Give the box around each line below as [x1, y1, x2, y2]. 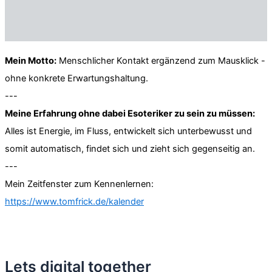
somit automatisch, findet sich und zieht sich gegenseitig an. [5, 143, 255, 155]
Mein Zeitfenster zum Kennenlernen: [5, 178, 154, 190]
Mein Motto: [5, 55, 56, 67]
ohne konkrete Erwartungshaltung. [5, 73, 148, 84]
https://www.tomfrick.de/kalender [5, 196, 144, 208]
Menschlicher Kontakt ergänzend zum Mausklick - [56, 55, 265, 67]
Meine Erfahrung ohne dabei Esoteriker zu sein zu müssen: [5, 108, 255, 120]
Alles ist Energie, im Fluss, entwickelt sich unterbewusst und [5, 126, 252, 137]
